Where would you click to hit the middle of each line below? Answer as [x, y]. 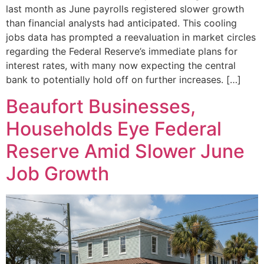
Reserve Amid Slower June [125, 151]
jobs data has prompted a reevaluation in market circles [131, 37]
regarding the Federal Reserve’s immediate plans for [122, 52]
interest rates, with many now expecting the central [121, 66]
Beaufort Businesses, [101, 106]
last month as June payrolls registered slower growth [125, 9]
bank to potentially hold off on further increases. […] [123, 80]
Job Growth [57, 173]
